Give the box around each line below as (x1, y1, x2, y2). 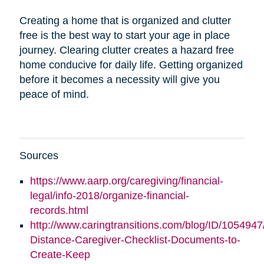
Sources (19, 149, 58, 161)
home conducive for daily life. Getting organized (19, 58, 243, 71)
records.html (29, 204, 88, 216)
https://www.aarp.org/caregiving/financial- (29, 174, 223, 187)
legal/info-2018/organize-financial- (29, 189, 189, 202)
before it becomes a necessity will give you (19, 73, 220, 85)
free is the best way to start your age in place (19, 29, 230, 41)
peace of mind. (19, 88, 89, 100)
